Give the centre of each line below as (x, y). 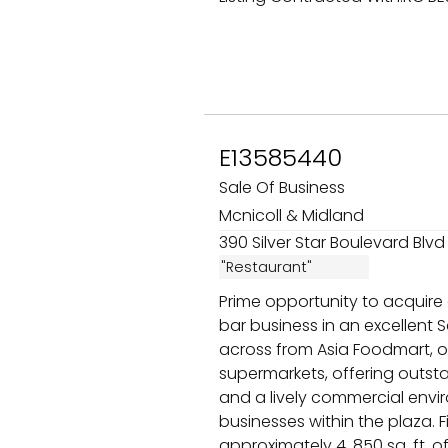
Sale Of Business (284, 187)
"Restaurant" (266, 267)
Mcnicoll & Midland (293, 215)
